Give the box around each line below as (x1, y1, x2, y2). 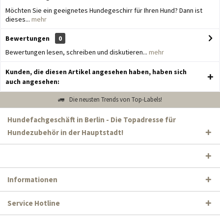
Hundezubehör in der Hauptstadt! (7, 128, 123, 137)
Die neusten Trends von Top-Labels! (69, 95, 162, 104)
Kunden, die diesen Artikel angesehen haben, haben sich (5, 67, 187, 76)
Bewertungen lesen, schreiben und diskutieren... (5, 48, 147, 56)
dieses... (5, 15, 30, 24)
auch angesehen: (5, 77, 59, 86)
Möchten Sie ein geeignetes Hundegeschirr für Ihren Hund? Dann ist (5, 6, 202, 15)
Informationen (7, 175, 57, 184)
